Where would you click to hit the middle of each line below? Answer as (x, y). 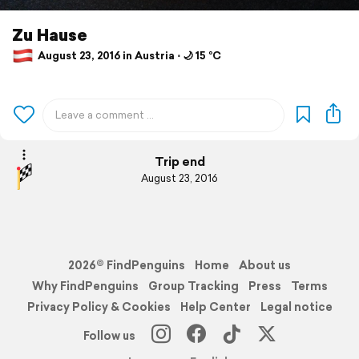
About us (265, 265)
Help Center (215, 307)
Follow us (109, 335)
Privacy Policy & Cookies (99, 307)
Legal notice (296, 307)
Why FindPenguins (85, 286)
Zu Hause (50, 34)
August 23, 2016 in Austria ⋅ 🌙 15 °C (128, 56)
